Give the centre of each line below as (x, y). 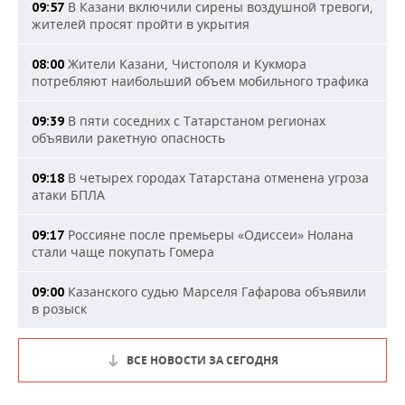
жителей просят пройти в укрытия (141, 24)
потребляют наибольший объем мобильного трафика (200, 81)
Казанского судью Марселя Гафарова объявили (215, 292)
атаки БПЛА (68, 195)
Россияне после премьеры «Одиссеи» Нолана (209, 235)
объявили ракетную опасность (128, 138)
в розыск (59, 309)
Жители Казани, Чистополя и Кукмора (185, 64)
